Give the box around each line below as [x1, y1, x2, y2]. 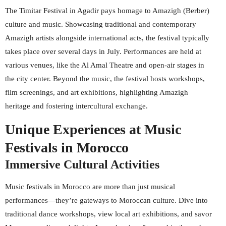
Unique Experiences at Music [5, 122, 181, 137]
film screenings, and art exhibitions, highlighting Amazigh [5, 88, 188, 96]
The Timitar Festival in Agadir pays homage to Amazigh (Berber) [5, 7, 209, 15]
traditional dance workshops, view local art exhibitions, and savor [5, 210, 212, 218]
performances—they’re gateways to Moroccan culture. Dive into [5, 196, 208, 204]
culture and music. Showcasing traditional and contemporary [5, 20, 196, 28]
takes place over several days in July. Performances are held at [5, 47, 201, 55]
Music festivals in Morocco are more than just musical [5, 183, 175, 191]
